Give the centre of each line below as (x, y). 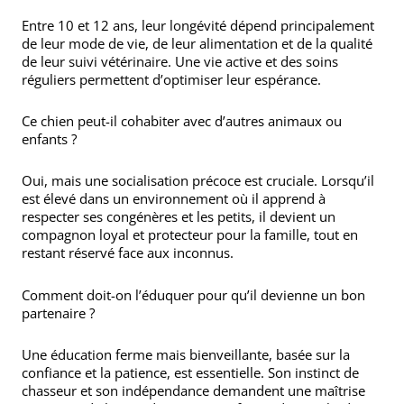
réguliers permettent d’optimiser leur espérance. (171, 79)
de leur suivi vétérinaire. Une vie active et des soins (180, 61)
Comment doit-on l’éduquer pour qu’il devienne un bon (193, 294)
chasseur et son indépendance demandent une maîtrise (193, 390)
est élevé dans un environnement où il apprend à (174, 199)
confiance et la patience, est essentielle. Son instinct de (190, 372)
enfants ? (49, 139)
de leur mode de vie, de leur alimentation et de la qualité (197, 43)
